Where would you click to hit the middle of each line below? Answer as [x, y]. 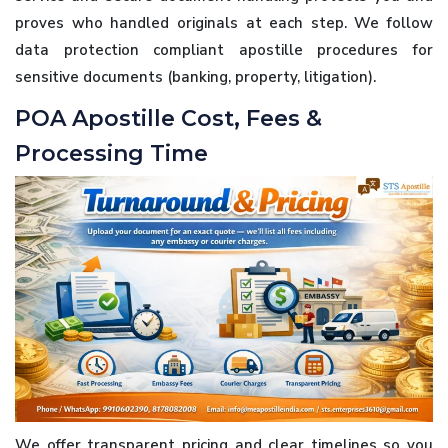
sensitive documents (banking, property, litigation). [195, 76]
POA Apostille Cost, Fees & [168, 118]
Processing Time [111, 153]
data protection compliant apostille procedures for [224, 49]
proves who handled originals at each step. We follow [224, 22]
